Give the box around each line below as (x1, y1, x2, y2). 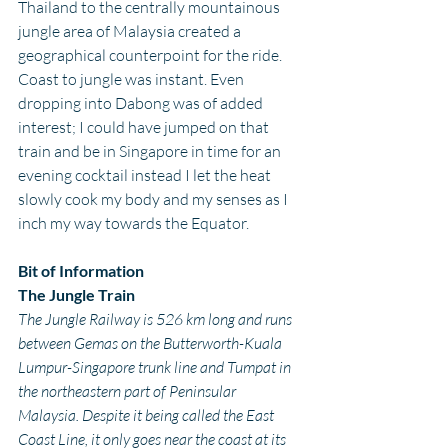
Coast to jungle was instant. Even (18, 68, 247, 89)
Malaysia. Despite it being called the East (18, 404, 277, 425)
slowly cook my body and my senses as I (18, 188, 291, 209)
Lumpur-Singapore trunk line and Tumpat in (18, 356, 294, 377)
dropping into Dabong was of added (18, 92, 266, 113)
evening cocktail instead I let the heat (18, 164, 274, 185)
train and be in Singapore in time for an (18, 140, 284, 161)
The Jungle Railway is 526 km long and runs (18, 308, 295, 329)
